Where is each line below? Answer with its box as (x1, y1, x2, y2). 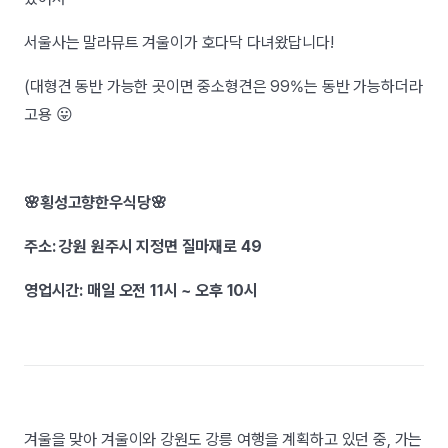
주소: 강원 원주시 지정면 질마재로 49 (24, 237, 262, 256)
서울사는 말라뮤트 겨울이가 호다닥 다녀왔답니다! (24, 33, 338, 52)
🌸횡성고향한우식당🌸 (24, 193, 167, 212)
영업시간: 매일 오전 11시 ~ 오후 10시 (24, 281, 259, 300)
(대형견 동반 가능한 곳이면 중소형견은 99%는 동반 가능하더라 (24, 77, 423, 96)
